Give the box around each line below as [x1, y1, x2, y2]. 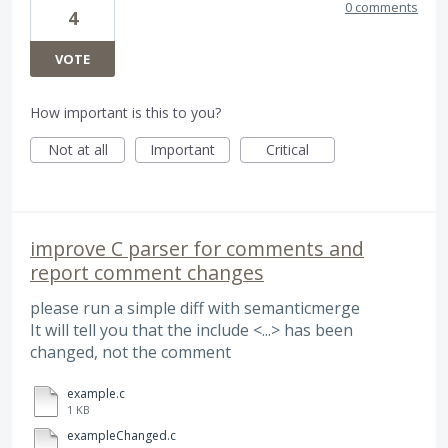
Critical [266, 140, 309, 160]
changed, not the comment [30, 341, 231, 364]
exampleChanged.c [67, 426, 176, 444]
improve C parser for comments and [30, 235, 364, 263]
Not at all [47, 140, 108, 160]
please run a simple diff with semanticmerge [30, 297, 360, 320]
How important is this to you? [30, 103, 221, 123]
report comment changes [30, 259, 264, 287]
